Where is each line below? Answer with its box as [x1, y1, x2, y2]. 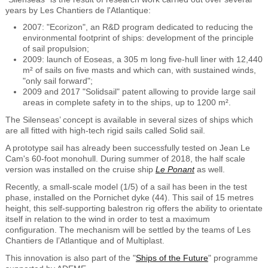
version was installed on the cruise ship [5, 164, 156, 174]
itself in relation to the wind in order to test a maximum [5, 214, 210, 224]
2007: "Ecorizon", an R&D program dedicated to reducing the [22, 22, 253, 32]
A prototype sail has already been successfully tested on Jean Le [5, 142, 250, 153]
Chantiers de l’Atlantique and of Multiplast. [5, 235, 165, 245]
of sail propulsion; [22, 44, 89, 54]
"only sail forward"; [22, 76, 93, 86]
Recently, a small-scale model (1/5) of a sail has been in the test [5, 181, 247, 191]
